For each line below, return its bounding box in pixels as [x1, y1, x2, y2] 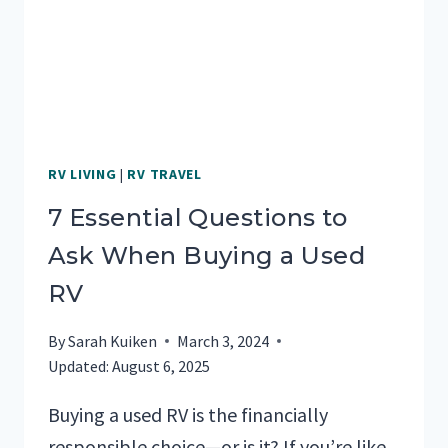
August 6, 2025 [112, 355, 211, 376]
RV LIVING [48, 164, 117, 183]
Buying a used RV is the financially [48, 401, 328, 427]
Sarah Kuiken [68, 330, 158, 351]
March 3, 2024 [177, 330, 270, 351]
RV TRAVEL [127, 164, 202, 183]
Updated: [48, 355, 109, 376]
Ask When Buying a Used [48, 240, 366, 270]
